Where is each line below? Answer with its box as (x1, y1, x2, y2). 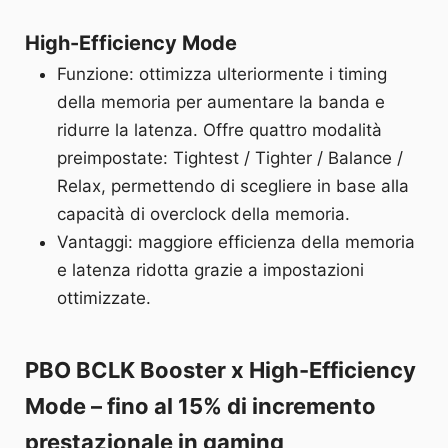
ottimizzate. (57, 288, 152, 309)
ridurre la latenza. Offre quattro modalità (57, 120, 383, 141)
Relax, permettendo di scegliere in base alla (57, 176, 410, 197)
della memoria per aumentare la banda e (57, 92, 386, 113)
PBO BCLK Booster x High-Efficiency (25, 357, 416, 384)
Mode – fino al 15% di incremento (25, 393, 376, 420)
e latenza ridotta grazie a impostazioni (57, 260, 365, 281)
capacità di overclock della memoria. (57, 204, 351, 225)
